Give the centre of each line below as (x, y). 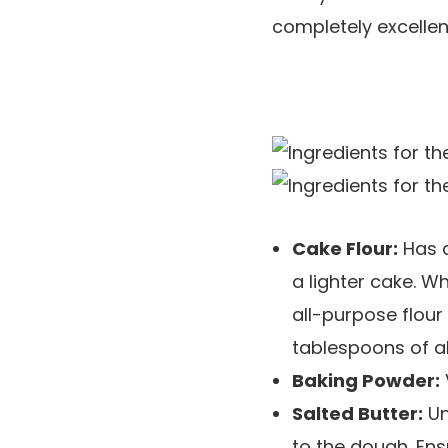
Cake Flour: (345, 249)
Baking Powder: (366, 381)
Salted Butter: (357, 414)
